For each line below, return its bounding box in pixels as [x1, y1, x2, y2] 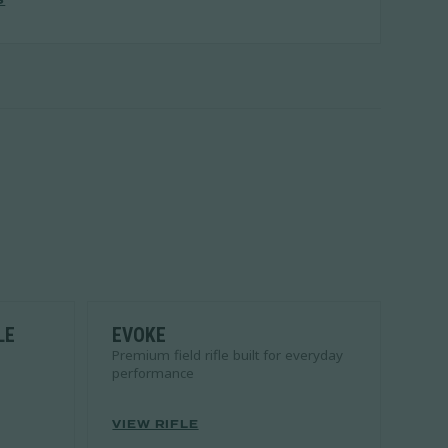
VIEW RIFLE [112, 416, 199, 432]
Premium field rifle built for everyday [112, 345, 344, 364]
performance [112, 363, 195, 382]
